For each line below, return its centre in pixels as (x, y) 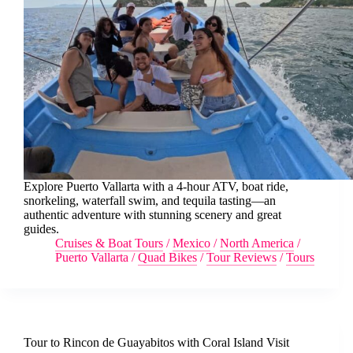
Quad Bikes (167, 258)
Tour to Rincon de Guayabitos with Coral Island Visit (156, 343)
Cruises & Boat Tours (109, 243)
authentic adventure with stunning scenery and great (152, 215)
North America (257, 243)
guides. (41, 229)
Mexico (191, 243)
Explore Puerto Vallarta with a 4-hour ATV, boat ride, (156, 187)
